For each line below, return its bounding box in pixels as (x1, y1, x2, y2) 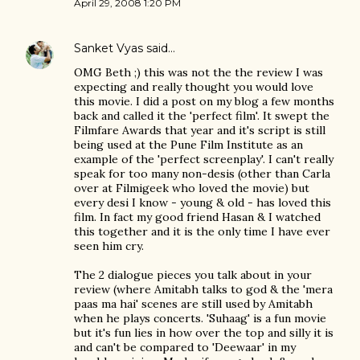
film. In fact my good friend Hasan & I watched (74, 210, 321, 224)
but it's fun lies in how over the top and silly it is (74, 325, 333, 340)
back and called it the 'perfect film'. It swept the (74, 108, 329, 123)
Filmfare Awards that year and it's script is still (74, 123, 325, 137)
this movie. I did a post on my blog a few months (74, 94, 334, 108)
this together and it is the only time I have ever (74, 224, 330, 239)
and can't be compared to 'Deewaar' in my (74, 340, 296, 354)
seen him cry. (74, 239, 144, 253)
